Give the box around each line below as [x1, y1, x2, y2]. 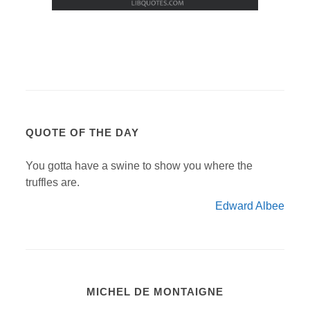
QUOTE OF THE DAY [26, 126, 140, 138]
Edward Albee [215, 199, 284, 212]
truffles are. [26, 176, 80, 188]
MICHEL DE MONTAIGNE [86, 285, 224, 298]
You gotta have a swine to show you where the [26, 159, 253, 172]
